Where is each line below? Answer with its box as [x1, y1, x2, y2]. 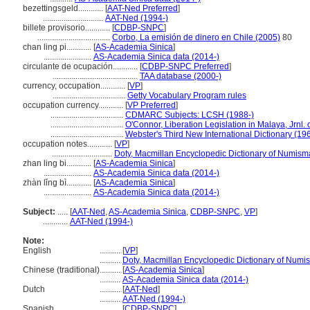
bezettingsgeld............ [23, 3, 105, 13]
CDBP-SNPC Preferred [142, 62, 229, 71]
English [23, 246, 51, 255]
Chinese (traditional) [23, 265, 100, 275]
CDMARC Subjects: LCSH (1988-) [125, 110, 254, 120]
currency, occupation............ [23, 81, 127, 91]
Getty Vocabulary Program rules [127, 91, 246, 100]
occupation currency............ [23, 100, 125, 110]
